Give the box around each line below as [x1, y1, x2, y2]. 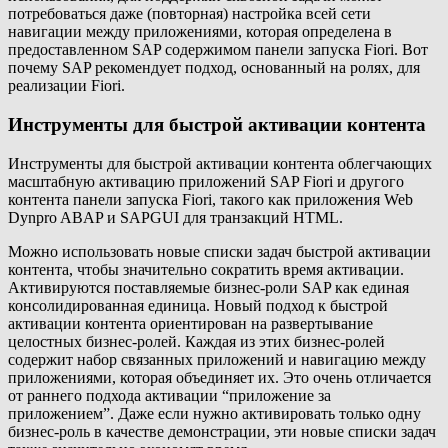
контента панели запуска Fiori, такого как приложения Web [8, 190, 413, 208]
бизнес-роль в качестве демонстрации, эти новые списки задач [8, 422, 436, 440]
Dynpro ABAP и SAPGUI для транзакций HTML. [8, 208, 343, 226]
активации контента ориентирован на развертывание [8, 314, 373, 332]
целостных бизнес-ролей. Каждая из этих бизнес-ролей [8, 332, 385, 350]
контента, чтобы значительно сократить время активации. [8, 260, 404, 278]
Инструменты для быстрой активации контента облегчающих [8, 154, 432, 172]
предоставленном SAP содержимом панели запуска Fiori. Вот [8, 41, 428, 59]
